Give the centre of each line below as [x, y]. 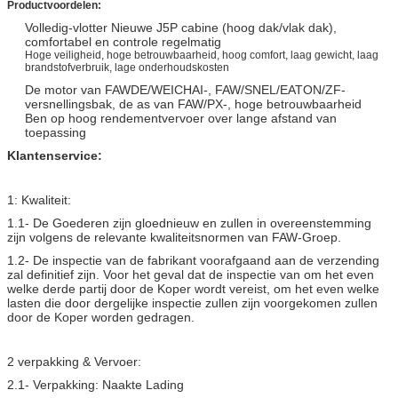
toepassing [56, 132]
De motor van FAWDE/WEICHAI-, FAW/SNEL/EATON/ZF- [185, 89]
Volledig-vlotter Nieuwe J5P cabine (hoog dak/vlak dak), [181, 27]
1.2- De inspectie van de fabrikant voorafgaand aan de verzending [193, 260]
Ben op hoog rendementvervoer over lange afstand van [181, 118]
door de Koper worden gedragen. [101, 317]
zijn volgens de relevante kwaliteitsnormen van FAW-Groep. [174, 237]
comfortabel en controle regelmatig [123, 41]
